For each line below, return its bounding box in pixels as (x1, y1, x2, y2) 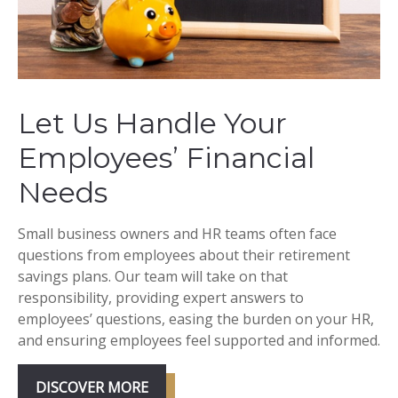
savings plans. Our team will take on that (18, 267, 288, 287)
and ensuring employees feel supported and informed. (18, 330, 380, 351)
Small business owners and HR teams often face (18, 224, 337, 244)
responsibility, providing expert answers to (18, 288, 304, 308)
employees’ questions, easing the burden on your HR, (18, 309, 374, 330)
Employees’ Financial (18, 140, 314, 176)
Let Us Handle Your (18, 106, 287, 141)
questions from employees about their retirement (18, 245, 350, 266)
